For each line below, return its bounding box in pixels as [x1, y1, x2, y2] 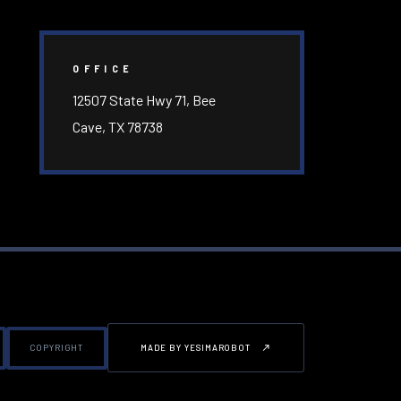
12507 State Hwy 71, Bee [73, 91, 217, 109]
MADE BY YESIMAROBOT [141, 343, 252, 354]
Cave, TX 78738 [73, 118, 164, 136]
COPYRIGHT [29, 342, 84, 353]
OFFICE [73, 63, 134, 75]
